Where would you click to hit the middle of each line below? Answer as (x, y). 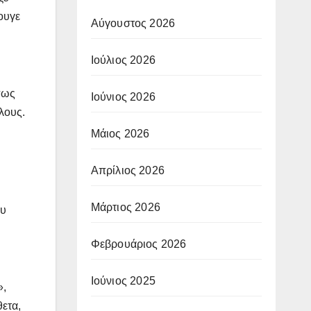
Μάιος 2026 (120, 133)
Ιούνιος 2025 (123, 280)
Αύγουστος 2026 (133, 23)
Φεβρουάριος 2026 (138, 244)
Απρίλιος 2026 (128, 170)
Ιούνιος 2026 (123, 96)
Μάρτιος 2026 (125, 207)
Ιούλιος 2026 (123, 60)
